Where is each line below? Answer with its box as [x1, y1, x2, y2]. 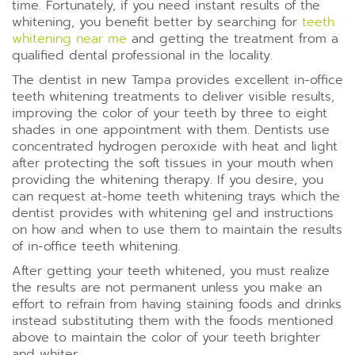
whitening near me [12, 29, 127, 48]
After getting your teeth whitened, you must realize [12, 261, 330, 281]
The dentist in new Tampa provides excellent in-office [12, 71, 343, 90]
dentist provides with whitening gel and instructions [12, 204, 334, 223]
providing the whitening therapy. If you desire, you [12, 170, 323, 189]
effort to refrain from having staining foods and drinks [12, 295, 342, 314]
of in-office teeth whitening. [12, 237, 181, 256]
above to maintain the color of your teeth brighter [12, 328, 320, 347]
